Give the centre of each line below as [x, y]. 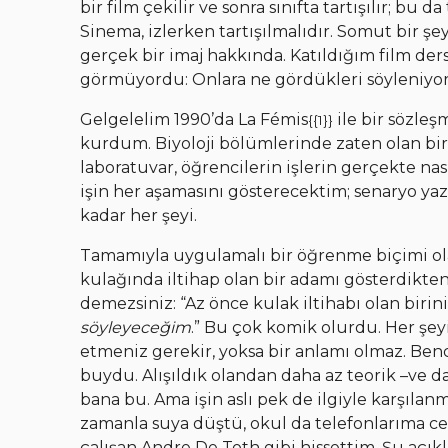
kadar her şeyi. [138, 215]
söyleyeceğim [135, 327]
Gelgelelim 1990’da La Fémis [194, 119]
